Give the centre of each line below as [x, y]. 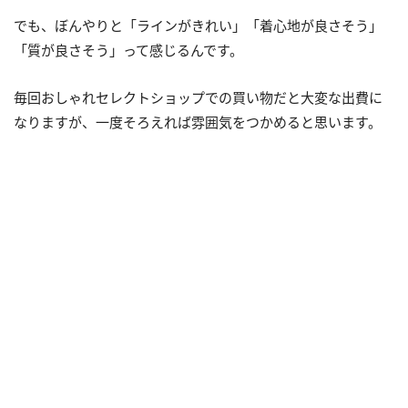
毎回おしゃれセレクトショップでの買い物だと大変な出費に [198, 98]
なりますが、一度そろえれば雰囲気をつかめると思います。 [198, 122]
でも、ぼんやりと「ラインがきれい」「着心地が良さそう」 [198, 26]
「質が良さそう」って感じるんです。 [128, 51]
